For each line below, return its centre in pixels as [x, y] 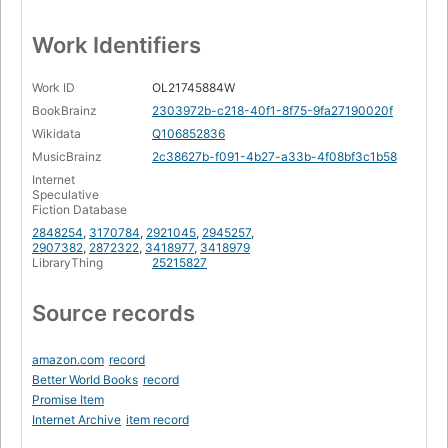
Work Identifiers [116, 45]
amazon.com [68, 360]
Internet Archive [76, 420]
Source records [113, 313]
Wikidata [56, 134]
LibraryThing [67, 263]
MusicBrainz [67, 157]
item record [157, 420]
